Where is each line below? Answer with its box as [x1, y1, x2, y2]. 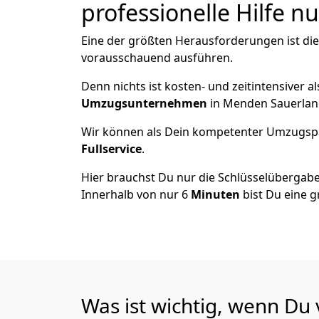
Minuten [191, 187, 243, 202]
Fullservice [81, 141, 142, 157]
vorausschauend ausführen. [81, 50, 233, 66]
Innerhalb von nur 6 [81, 187, 191, 202]
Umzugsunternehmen [81, 95, 210, 111]
